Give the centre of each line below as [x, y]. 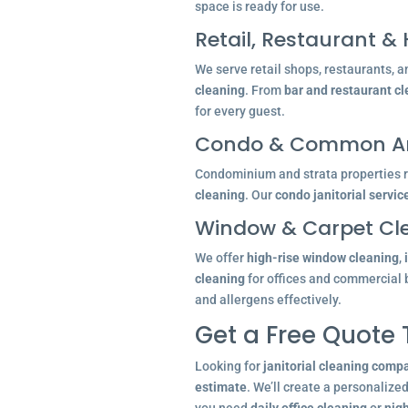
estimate [220, 387]
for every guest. [240, 111]
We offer [220, 258]
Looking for [229, 366]
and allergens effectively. [268, 300]
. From [264, 90]
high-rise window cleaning [322, 258]
